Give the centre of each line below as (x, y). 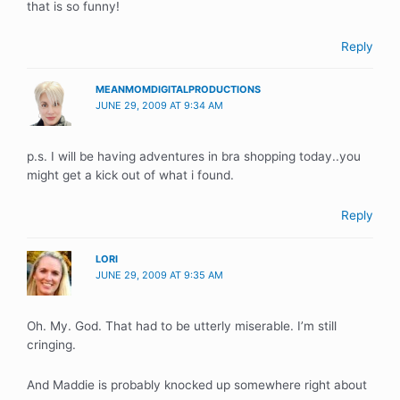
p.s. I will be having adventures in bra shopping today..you (194, 157)
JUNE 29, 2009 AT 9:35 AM (160, 275)
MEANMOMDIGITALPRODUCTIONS (179, 90)
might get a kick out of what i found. (130, 175)
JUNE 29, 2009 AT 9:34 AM (160, 106)
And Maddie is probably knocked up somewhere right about (197, 384)
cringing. (51, 345)
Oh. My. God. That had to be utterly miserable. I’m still (182, 326)
